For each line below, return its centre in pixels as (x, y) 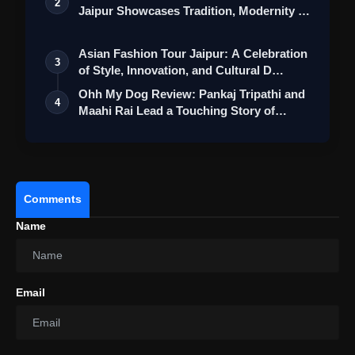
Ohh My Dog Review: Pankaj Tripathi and (192, 94)
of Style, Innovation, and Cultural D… (181, 70)
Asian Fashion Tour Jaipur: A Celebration (193, 53)
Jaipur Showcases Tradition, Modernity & (193, 10)
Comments (53, 198)
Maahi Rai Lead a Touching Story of (177, 110)
